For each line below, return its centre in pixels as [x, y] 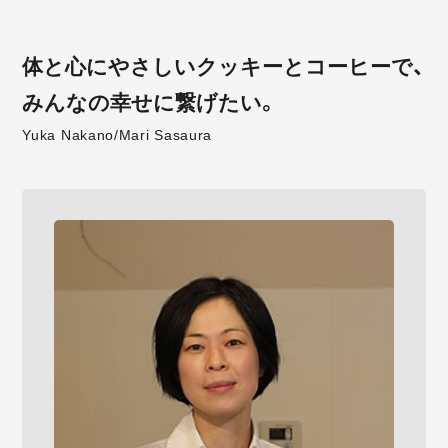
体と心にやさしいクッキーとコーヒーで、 [224, 66]
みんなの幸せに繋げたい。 [150, 102]
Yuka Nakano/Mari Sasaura [117, 134]
